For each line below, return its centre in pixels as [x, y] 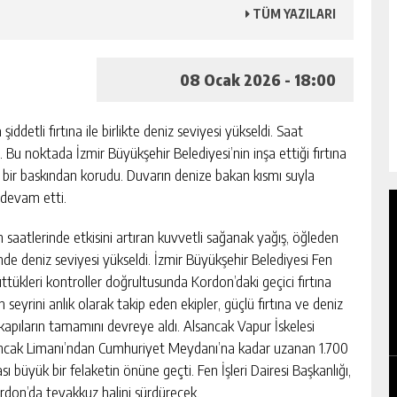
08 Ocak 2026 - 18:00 [258, 79]
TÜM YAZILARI [293, 13]
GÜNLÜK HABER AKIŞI [225, 357]
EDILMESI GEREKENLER [163, 326]
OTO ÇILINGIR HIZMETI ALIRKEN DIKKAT [223, 305]
